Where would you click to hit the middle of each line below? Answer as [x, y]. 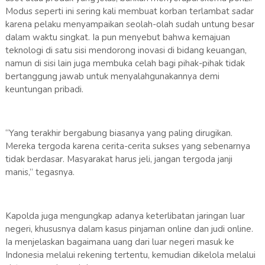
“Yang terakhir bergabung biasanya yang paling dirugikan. [119, 133]
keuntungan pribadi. [44, 90]
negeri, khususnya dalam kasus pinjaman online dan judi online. [129, 229]
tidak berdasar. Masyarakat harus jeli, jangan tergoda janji [119, 159]
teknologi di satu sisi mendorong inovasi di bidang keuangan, [126, 51]
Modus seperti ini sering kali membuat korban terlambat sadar [129, 12]
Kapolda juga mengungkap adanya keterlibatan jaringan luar [125, 216]
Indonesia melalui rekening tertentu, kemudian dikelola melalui [130, 255]
